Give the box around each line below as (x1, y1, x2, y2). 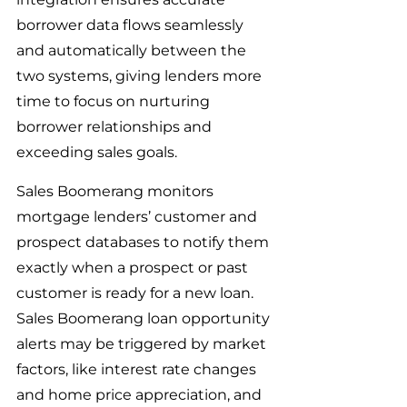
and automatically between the (16, 42, 250, 59)
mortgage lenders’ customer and (16, 208, 261, 225)
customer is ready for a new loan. (16, 284, 257, 302)
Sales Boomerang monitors (16, 183, 217, 200)
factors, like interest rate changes (16, 361, 260, 378)
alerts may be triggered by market (16, 335, 270, 352)
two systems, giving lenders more (16, 67, 265, 84)
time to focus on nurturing (16, 93, 213, 110)
